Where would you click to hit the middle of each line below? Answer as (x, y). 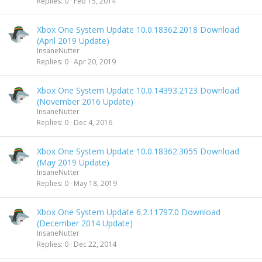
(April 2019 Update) (73, 41)
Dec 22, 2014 (95, 244)
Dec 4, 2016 (93, 122)
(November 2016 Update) (85, 101)
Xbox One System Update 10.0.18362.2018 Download (138, 30)
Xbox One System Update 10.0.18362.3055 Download (138, 151)
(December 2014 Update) (85, 223)
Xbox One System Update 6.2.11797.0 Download (129, 212)
